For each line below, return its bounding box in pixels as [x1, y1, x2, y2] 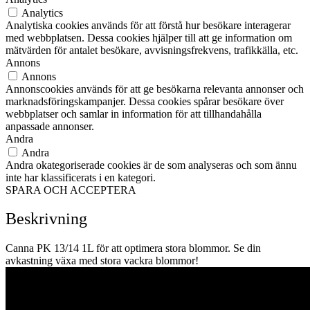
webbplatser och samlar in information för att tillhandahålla [6, 107, 262, 120]
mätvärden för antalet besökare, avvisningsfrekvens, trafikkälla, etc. [6, 44, 298, 56]
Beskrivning [6, 210, 87, 228]
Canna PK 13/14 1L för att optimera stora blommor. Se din [6, 242, 261, 255]
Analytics [21, 6, 63, 19]
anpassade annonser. [6, 120, 94, 132]
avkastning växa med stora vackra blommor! [6, 255, 204, 267]
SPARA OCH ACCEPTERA [6, 183, 136, 196]
